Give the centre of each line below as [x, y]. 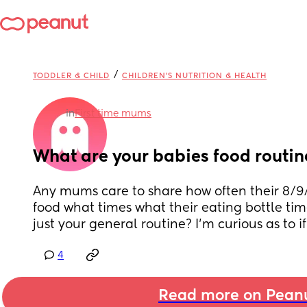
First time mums [113, 114]
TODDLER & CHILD [71, 76]
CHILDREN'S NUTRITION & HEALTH [194, 76]
